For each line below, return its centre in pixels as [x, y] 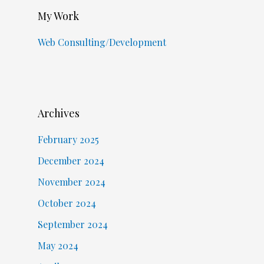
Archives [58, 113]
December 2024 [71, 161]
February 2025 [68, 140]
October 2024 [67, 203]
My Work [58, 16]
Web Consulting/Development [102, 42]
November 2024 [71, 182]
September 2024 [72, 225]
